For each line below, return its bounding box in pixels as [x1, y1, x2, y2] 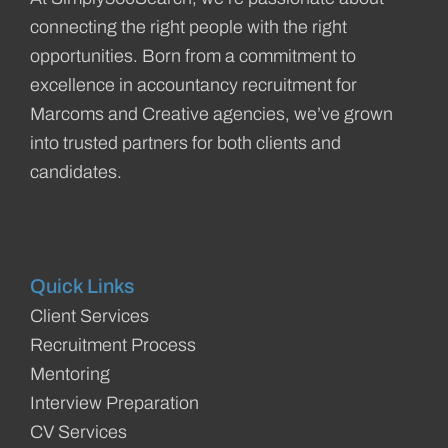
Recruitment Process [30, 335, 196, 356]
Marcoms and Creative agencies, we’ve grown [30, 104, 393, 125]
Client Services [30, 306, 149, 327]
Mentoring [30, 364, 110, 385]
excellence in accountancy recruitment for [30, 75, 357, 96]
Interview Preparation [30, 393, 199, 414]
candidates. [30, 162, 122, 183]
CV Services [30, 422, 127, 443]
